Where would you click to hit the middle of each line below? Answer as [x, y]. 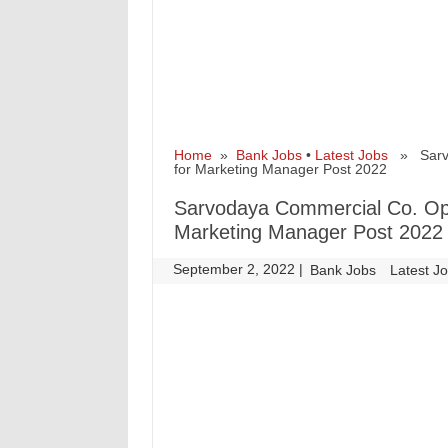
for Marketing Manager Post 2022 [280, 169]
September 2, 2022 [236, 269]
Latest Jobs [351, 155]
